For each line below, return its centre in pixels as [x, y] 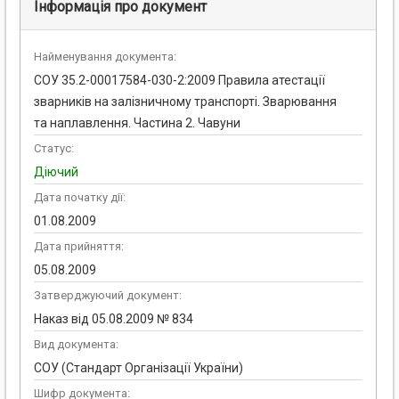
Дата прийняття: [79, 247]
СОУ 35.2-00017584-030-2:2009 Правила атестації [179, 81]
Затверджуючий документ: [108, 296]
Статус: [54, 149]
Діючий [56, 172]
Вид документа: [76, 345]
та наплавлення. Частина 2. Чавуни [137, 123]
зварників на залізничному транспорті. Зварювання [185, 102]
